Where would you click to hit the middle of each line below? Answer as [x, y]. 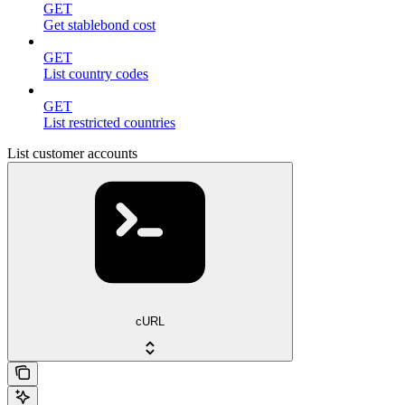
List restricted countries [109, 122]
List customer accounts [72, 153]
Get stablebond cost [99, 24]
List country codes [96, 73]
